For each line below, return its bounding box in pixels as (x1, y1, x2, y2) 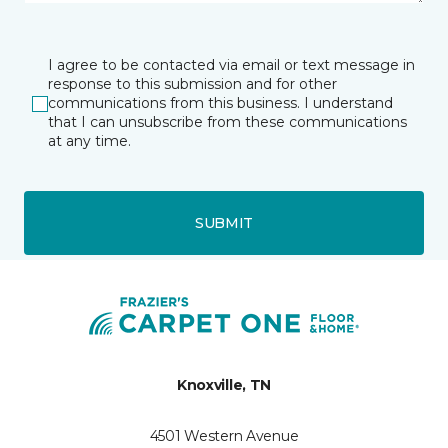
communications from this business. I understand (48, 94, 393, 112)
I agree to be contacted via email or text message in (48, 56, 415, 74)
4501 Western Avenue (149, 427, 299, 445)
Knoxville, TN (176, 376, 272, 394)
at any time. (48, 132, 131, 150)
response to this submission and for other (48, 75, 337, 93)
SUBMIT (194, 213, 254, 232)
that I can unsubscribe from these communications (48, 113, 407, 131)
